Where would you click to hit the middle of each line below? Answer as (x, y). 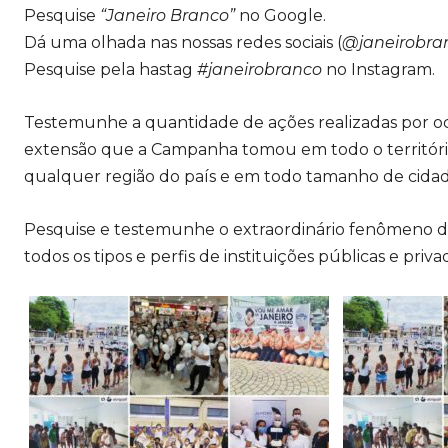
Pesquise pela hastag (110, 69)
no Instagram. (380, 69)
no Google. (280, 15)
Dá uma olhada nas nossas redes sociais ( (183, 42)
